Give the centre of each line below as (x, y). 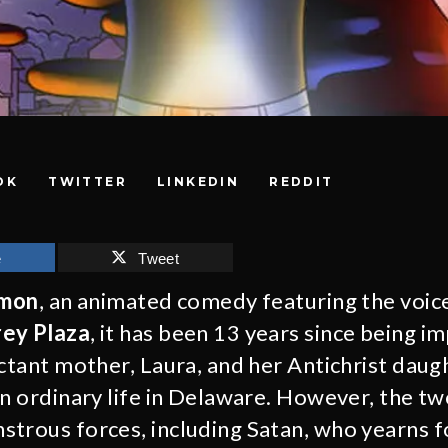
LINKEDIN (198, 181)
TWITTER (88, 181)
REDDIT (301, 181)
